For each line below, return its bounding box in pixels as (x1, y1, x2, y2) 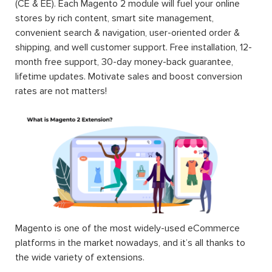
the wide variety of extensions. (15, 251, 144, 264)
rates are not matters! (15, 84, 107, 97)
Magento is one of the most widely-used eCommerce (15, 222, 240, 235)
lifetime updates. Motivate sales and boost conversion (15, 70, 242, 83)
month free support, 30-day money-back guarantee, (15, 55, 233, 68)
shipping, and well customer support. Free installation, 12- (15, 41, 252, 53)
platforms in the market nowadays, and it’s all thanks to (15, 237, 245, 250)
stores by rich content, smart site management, (15, 12, 214, 24)
